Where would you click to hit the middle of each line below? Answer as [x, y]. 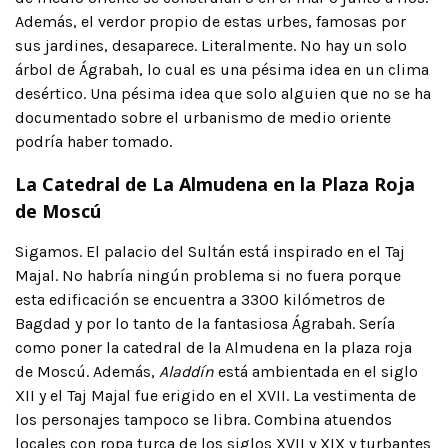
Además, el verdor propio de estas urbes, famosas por [210, 21]
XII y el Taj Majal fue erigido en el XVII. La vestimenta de [215, 395]
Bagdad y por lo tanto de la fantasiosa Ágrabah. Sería [205, 323]
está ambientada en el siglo [316, 371]
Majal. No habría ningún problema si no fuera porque [208, 275]
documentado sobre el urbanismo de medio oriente [203, 117]
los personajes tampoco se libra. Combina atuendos [203, 419]
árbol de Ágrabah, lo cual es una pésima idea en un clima [222, 69]
